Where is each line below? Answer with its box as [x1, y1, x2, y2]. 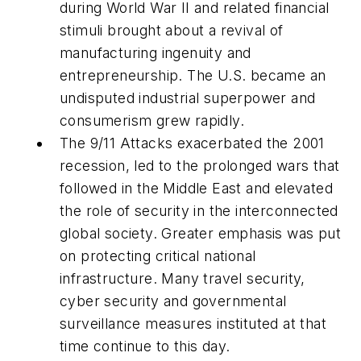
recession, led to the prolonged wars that [60, 157, 340, 175]
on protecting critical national [60, 247, 256, 265]
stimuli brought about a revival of [60, 22, 284, 39]
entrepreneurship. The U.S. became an [60, 67, 326, 85]
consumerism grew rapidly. [60, 112, 253, 130]
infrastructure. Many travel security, [60, 270, 305, 288]
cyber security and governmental [60, 293, 287, 310]
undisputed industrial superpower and [60, 89, 316, 107]
